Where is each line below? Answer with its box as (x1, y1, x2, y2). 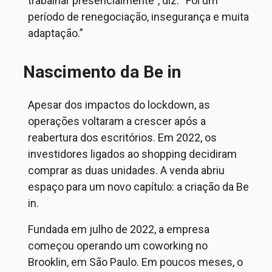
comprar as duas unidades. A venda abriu (28, 164, 225, 177)
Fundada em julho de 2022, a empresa (28, 223, 209, 236)
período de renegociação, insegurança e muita (28, 10, 249, 23)
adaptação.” (28, 27, 83, 39)
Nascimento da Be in (23, 62, 181, 82)
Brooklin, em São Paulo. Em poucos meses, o (28, 256, 243, 268)
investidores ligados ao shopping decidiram (28, 148, 237, 160)
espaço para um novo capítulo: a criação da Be (28, 180, 249, 193)
